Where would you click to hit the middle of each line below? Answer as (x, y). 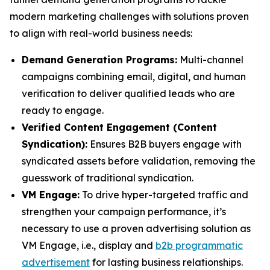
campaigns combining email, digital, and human (134, 77)
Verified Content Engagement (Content (119, 127)
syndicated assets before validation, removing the (139, 161)
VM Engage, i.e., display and (89, 245)
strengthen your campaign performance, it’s (124, 212)
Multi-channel (210, 60)
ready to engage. (63, 110)
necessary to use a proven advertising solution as (136, 228)
